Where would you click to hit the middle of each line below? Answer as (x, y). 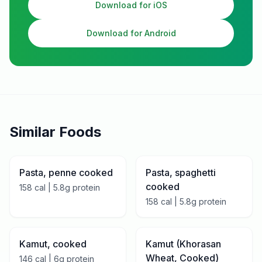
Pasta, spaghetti (181, 173)
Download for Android (131, 33)
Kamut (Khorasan (183, 244)
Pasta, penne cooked (66, 173)
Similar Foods (55, 132)
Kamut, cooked (53, 244)
